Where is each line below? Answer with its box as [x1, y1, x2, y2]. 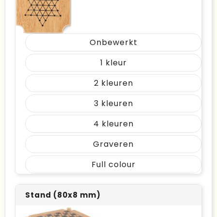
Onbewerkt [89, 37, 138, 48]
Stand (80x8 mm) [25, 190, 101, 200]
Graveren [93, 139, 134, 150]
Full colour [91, 159, 136, 170]
